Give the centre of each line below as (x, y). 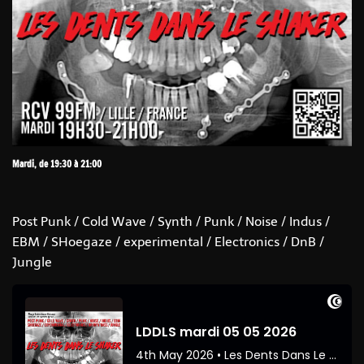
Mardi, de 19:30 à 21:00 (57, 164)
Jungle (32, 262)
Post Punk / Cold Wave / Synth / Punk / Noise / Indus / (171, 221)
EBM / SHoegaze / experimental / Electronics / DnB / (168, 241)
